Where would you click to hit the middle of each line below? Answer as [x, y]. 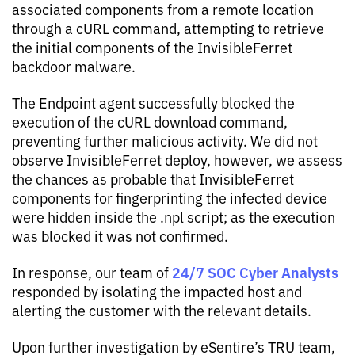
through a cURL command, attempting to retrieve [168, 28]
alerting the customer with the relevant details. [162, 310]
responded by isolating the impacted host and [157, 291]
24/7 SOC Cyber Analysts [255, 272]
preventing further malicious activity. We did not [165, 140]
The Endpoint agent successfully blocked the [153, 102]
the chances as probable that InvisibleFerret [153, 178]
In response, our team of [92, 272]
